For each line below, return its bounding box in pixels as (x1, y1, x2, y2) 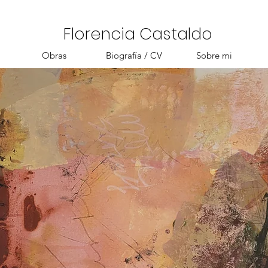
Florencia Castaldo (63, 23, 212, 45)
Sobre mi (196, 50, 232, 61)
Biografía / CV (106, 50, 162, 61)
